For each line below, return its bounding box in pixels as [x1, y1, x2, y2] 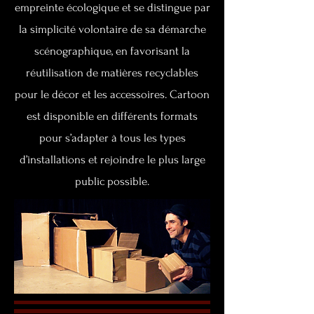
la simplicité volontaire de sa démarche [18, 22, 206, 36]
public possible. [75, 175, 149, 188]
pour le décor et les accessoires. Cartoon [15, 88, 210, 101]
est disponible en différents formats [27, 109, 198, 123]
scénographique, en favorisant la [34, 44, 190, 57]
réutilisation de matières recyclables [26, 66, 198, 79]
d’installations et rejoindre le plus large [19, 153, 205, 166]
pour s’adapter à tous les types [39, 131, 186, 144]
